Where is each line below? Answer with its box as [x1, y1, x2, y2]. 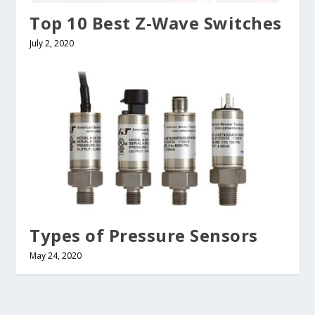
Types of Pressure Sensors [30, 224, 258, 247]
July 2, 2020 [30, 37, 75, 50]
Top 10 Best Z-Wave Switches [30, 11, 282, 35]
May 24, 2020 [30, 250, 82, 262]
